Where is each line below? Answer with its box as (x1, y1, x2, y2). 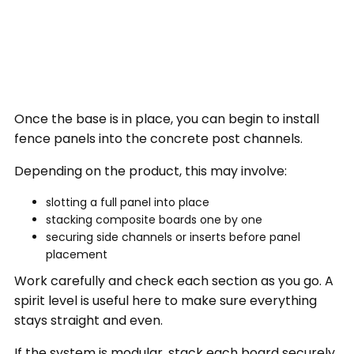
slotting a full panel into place (45, 194, 209, 211)
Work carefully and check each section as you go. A (13, 272, 333, 291)
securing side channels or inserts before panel (45, 229, 300, 246)
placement (45, 247, 107, 263)
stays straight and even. (13, 311, 163, 330)
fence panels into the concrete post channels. (13, 130, 303, 149)
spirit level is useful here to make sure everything (13, 292, 317, 311)
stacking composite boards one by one (45, 212, 262, 228)
